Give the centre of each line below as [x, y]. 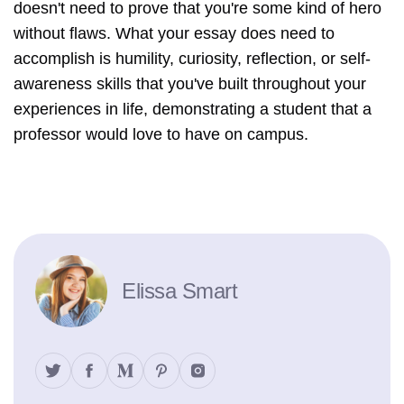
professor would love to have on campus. [161, 135]
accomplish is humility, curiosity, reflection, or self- [192, 59]
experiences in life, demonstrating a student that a [193, 110]
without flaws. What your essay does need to [174, 34]
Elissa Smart [180, 291]
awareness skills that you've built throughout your [190, 84]
